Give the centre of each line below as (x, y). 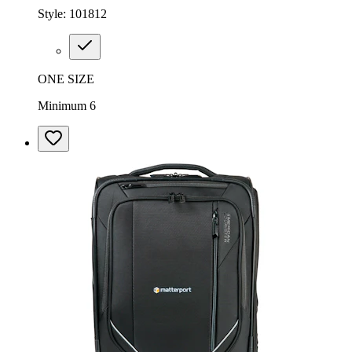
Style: (53, 13)
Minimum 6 (67, 105)
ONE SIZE (66, 79)
